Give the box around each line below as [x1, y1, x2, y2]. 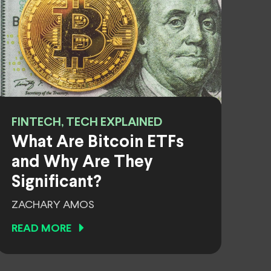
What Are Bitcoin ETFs [11, 135, 184, 151]
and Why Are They [11, 155, 153, 171]
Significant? [11, 175, 102, 191]
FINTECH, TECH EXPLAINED [11, 117, 162, 128]
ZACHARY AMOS [11, 200, 94, 211]
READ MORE [11, 224, 71, 234]
